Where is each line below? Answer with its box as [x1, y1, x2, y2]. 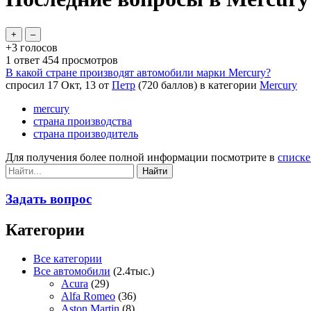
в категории [200, 78, 260, 91]
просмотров [59, 53, 118, 66]
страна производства [33, 115, 132, 127]
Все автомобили [33, 265, 110, 278]
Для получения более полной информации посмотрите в [6, 151, 278, 163]
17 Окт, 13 [47, 78, 96, 91]
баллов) [158, 78, 197, 91]
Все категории [33, 253, 102, 265]
